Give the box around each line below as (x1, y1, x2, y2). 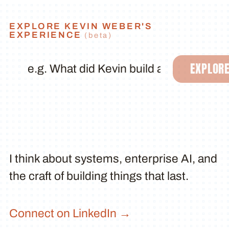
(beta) (84, 31, 112, 39)
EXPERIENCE (9, 30, 85, 40)
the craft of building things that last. (9, 169, 189, 182)
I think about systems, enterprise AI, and (9, 152, 217, 165)
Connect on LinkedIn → (9, 207, 131, 220)
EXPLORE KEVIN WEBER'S (9, 21, 153, 31)
